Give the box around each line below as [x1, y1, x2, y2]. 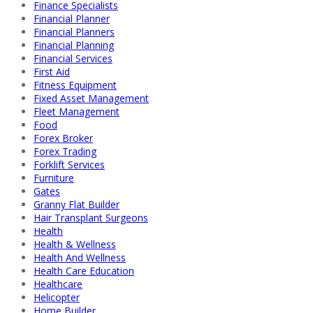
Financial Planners [34, 24, 115, 38]
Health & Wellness [34, 237, 116, 251]
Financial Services [34, 51, 112, 65]
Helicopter [34, 290, 80, 304]
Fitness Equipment [34, 78, 117, 92]
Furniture [34, 170, 74, 184]
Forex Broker [34, 131, 93, 145]
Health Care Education [34, 263, 134, 277]
